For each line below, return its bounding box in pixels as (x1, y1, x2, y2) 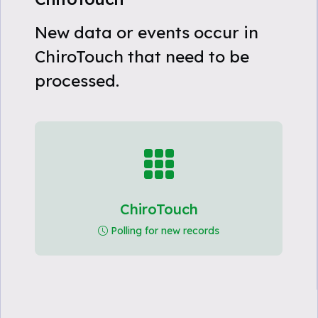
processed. (35, 70, 119, 91)
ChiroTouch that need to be (35, 46, 249, 67)
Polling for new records (111, 224, 219, 237)
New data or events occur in (35, 22, 258, 43)
